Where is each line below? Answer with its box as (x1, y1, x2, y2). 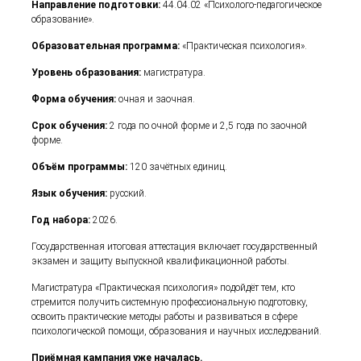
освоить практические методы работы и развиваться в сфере (31, 311, 298, 322)
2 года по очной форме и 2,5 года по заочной (107, 120, 308, 131)
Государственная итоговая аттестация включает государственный (31, 241, 318, 252)
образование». (31, 14, 95, 25)
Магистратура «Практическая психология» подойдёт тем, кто (31, 282, 296, 293)
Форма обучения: (31, 93, 117, 105)
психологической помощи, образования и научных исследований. (31, 326, 322, 337)
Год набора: (31, 214, 93, 226)
